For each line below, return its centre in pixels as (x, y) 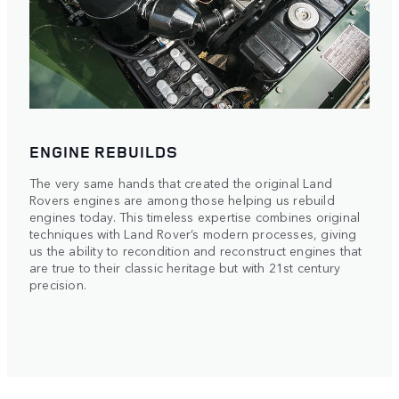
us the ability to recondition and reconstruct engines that (196, 250)
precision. (58, 284)
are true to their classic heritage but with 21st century (185, 267)
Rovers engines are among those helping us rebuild (182, 199)
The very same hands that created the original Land (181, 182)
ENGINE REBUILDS (104, 151)
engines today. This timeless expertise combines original (195, 216)
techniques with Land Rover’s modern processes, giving (193, 233)
